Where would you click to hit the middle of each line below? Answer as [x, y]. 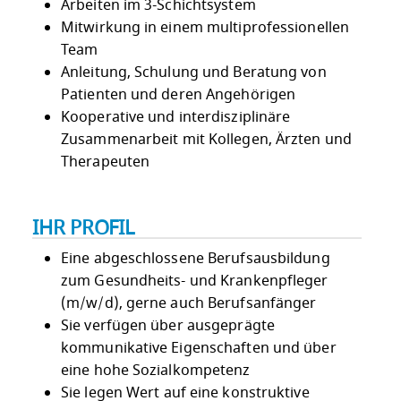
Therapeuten [106, 162]
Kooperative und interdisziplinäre [176, 117]
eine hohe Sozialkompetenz [156, 370]
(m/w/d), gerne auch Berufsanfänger [189, 303]
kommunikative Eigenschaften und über [199, 348]
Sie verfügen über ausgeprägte [168, 325]
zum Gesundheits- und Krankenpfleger [195, 281]
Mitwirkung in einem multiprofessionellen [205, 27]
